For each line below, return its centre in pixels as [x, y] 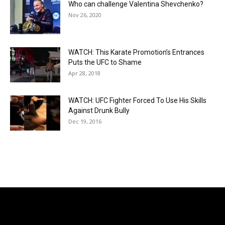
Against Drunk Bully [99, 110]
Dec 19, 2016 [85, 121]
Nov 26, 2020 [85, 15]
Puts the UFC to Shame [105, 62]
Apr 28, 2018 [84, 73]
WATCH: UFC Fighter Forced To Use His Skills [137, 100]
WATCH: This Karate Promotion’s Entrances [136, 52]
